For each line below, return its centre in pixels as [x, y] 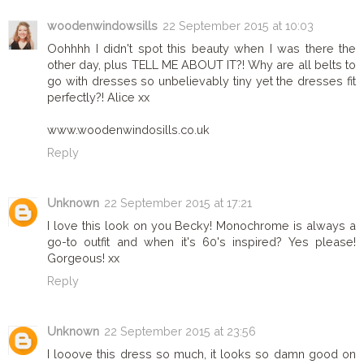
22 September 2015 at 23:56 [180, 331]
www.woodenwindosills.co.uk [128, 129]
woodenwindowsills [102, 25]
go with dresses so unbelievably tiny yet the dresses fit [201, 80]
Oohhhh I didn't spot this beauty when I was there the [201, 48]
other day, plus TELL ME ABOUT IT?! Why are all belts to [201, 64]
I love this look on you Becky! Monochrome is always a [201, 225]
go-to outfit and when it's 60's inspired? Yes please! [201, 241]
